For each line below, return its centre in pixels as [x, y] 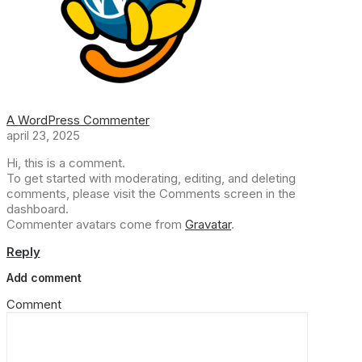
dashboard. [38, 208]
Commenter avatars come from [96, 224]
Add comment [44, 277]
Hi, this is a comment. [66, 162]
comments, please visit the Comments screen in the [151, 193]
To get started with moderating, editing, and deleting [151, 178]
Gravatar [208, 224]
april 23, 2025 [43, 135]
